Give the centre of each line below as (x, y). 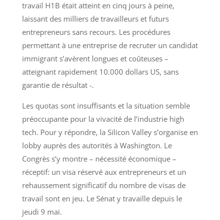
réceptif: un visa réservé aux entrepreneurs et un (104, 172)
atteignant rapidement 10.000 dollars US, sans (100, 72)
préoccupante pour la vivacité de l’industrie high (103, 119)
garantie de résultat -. (58, 85)
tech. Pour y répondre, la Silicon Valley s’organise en (110, 132)
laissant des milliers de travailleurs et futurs (95, 19)
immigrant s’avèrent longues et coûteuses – (95, 59)
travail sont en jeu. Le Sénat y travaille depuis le (102, 199)
